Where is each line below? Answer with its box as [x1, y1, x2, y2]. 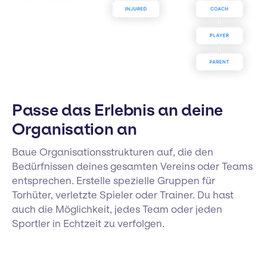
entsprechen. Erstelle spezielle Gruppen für [12, 175, 215, 187]
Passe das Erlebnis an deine [12, 101, 223, 120]
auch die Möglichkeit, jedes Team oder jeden [12, 203, 222, 216]
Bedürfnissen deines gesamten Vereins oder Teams [12, 160, 253, 173]
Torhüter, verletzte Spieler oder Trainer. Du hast [12, 189, 234, 201]
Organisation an [12, 120, 137, 139]
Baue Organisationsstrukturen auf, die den [12, 146, 213, 159]
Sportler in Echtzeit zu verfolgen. [12, 218, 164, 230]
